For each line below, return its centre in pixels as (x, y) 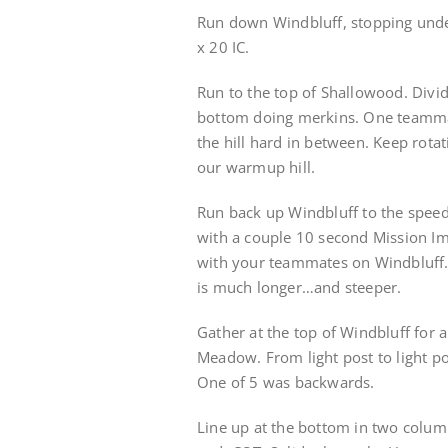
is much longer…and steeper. (299, 287)
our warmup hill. (256, 167)
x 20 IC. (223, 47)
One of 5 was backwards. (286, 382)
